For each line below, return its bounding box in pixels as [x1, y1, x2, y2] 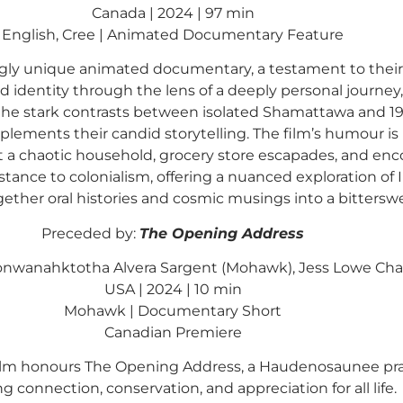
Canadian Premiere [103, 324, 242, 342]
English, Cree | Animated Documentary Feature [2, 25, 344, 43]
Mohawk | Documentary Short [64, 302, 282, 320]
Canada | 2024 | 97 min [91, 4, 255, 22]
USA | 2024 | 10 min [103, 281, 242, 299]
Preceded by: [41, 224, 139, 242]
